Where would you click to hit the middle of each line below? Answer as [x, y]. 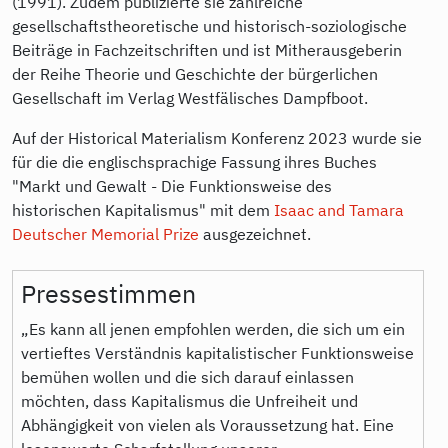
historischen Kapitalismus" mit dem [141, 209]
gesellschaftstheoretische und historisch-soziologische [209, 25]
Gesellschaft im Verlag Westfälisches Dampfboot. [192, 97]
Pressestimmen [108, 293]
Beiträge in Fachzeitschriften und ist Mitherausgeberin [207, 49]
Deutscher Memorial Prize [105, 233]
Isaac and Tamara [337, 209]
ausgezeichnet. [255, 233]
